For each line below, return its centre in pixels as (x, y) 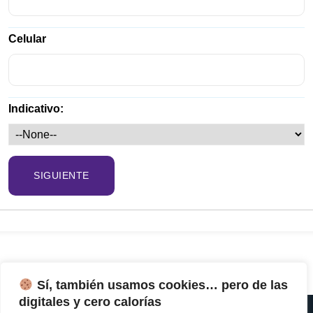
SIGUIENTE (61, 175)
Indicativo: (36, 108)
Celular (27, 38)
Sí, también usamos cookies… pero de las (160, 285)
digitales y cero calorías (90, 302)
